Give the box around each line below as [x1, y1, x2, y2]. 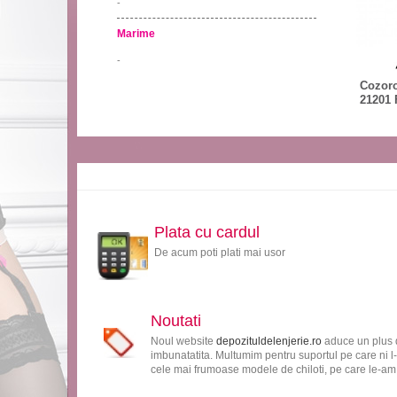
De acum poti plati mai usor [153, 245, 285, 259]
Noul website [150, 334, 216, 347]
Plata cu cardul [153, 222, 260, 241]
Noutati [150, 311, 201, 330]
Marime [117, 27, 155, 40]
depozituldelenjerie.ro [215, 334, 322, 347]
